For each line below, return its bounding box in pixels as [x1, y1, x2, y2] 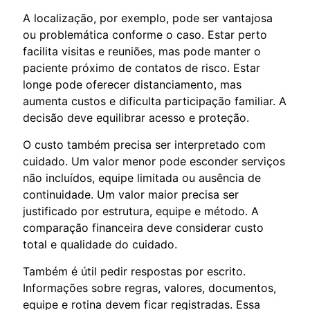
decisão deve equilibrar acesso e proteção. [23, 110, 249, 125]
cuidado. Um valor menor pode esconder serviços [23, 154, 285, 168]
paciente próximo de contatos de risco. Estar [23, 60, 260, 75]
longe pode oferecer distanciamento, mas [23, 77, 241, 91]
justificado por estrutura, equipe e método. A [23, 203, 259, 218]
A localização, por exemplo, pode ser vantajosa [23, 10, 273, 25]
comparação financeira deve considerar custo [23, 220, 264, 235]
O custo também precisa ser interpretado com [23, 137, 266, 152]
